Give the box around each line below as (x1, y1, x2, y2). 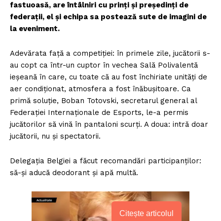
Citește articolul (119, 209, 174, 218)
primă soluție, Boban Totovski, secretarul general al (10, 96, 197, 106)
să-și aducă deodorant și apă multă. (10, 168, 138, 178)
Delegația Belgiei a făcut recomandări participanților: (10, 156, 201, 166)
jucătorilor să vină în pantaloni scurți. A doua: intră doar (10, 120, 208, 129)
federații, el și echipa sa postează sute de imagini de (10, 12, 207, 22)
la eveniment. (10, 24, 60, 34)
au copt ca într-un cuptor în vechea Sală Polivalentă (10, 61, 198, 70)
